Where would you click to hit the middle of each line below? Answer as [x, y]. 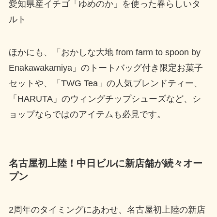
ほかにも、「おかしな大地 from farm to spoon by [104, 53]
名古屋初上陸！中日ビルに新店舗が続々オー [105, 163]
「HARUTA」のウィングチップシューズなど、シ [105, 99]
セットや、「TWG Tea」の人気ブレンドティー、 [105, 84]
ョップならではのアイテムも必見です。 [87, 115]
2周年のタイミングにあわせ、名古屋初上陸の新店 [107, 210]
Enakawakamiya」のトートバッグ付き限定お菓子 [106, 68]
